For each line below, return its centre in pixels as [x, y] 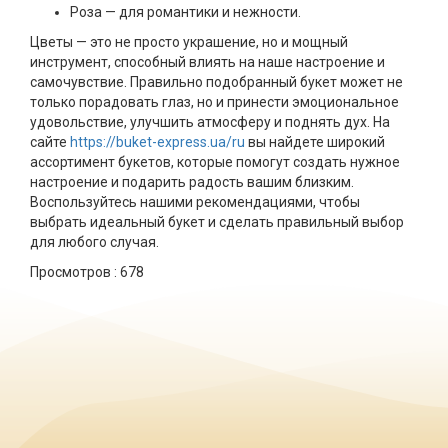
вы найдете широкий [315, 142]
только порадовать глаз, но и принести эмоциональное [214, 102]
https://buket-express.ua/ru [157, 142]
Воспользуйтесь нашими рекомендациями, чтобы [195, 202]
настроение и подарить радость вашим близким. [192, 182]
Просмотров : [75, 272]
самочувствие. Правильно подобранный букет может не [216, 82]
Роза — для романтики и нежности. [185, 12]
